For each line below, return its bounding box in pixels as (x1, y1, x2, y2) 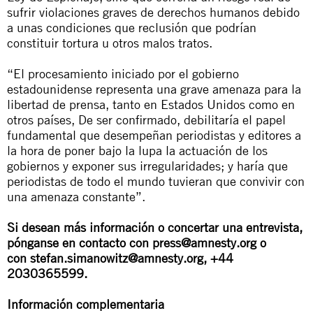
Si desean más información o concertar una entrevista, (7, 219, 303, 235)
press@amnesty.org (152, 235, 256, 250)
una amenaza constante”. (7, 189, 145, 204)
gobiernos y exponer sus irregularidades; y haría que (7, 158, 288, 173)
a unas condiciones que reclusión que (7, 20, 215, 35)
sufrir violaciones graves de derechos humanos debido (7, 4, 300, 20)
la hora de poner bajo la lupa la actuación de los (7, 143, 268, 158)
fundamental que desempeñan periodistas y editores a (7, 127, 301, 143)
